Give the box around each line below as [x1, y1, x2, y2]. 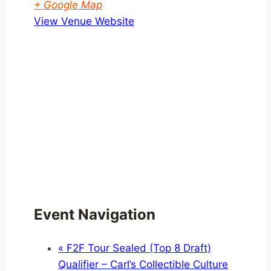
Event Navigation [34, 205, 155, 223]
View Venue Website [34, 15, 134, 27]
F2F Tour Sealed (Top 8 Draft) [64, 241, 211, 254]
